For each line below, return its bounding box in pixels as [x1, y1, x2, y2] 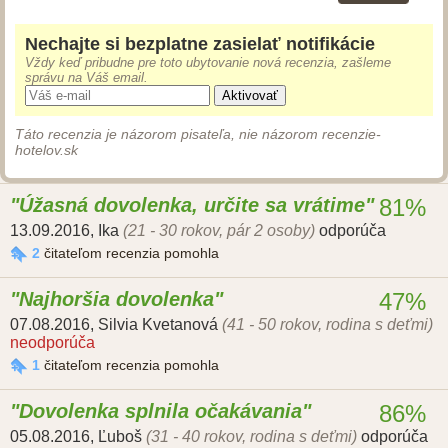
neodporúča [10, 334, 95, 352]
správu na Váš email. [25, 70, 148, 86]
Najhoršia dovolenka [19, 288, 214, 311]
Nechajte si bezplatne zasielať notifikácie [25, 34, 375, 55]
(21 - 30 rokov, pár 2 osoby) [123, 222, 315, 240]
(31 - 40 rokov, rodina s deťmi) [146, 428, 357, 446]
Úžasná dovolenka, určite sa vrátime [19, 194, 365, 217]
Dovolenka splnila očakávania [19, 400, 302, 423]
